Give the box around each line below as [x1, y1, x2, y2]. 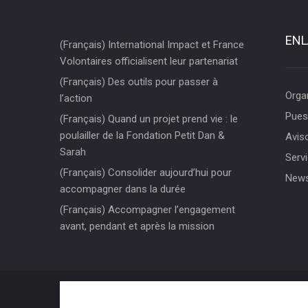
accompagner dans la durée [60, 182, 186, 195]
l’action [60, 91, 92, 104]
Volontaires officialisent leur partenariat [60, 54, 238, 67]
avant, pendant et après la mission [60, 219, 214, 232]
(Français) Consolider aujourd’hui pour [60, 166, 232, 179]
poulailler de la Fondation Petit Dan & [60, 129, 225, 142]
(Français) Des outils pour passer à [60, 75, 218, 88]
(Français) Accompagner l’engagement [60, 203, 235, 216]
